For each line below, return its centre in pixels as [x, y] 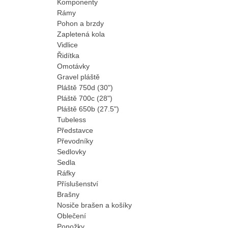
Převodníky [75, 141]
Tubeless [72, 119]
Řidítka [68, 55]
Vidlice [67, 45]
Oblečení [72, 216]
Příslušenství [78, 183]
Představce [75, 130]
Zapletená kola [81, 34]
